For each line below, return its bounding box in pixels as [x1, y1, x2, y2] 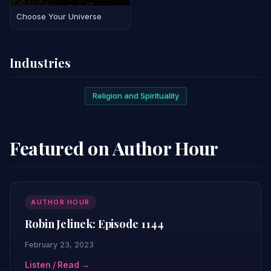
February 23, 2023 [25, 240, 94, 249]
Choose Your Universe [16, 11, 102, 21]
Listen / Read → [25, 260, 90, 270]
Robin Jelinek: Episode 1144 [25, 215, 164, 231]
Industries [10, 54, 71, 71]
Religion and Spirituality [92, 91, 179, 101]
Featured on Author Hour [10, 135, 219, 161]
